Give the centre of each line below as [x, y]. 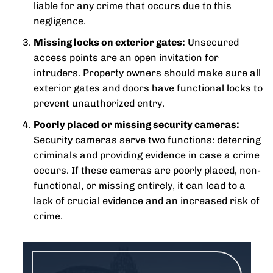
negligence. [60, 21]
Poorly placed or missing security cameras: [136, 125]
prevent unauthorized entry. [99, 103]
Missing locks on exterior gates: [109, 42]
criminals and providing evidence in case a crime [147, 155]
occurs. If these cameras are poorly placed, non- [147, 170]
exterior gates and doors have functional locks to [148, 88]
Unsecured [212, 42]
